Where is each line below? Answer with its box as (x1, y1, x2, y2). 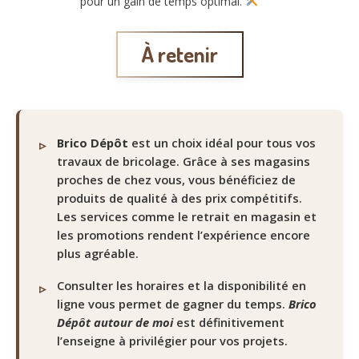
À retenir (141, 40, 218, 67)
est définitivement (173, 314, 284, 331)
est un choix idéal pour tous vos (128, 134, 316, 151)
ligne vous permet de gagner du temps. (57, 296, 288, 313)
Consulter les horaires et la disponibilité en (57, 277, 306, 294)
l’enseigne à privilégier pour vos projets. (57, 333, 288, 349)
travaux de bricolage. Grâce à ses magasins (57, 152, 310, 169)
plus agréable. (57, 244, 139, 261)
